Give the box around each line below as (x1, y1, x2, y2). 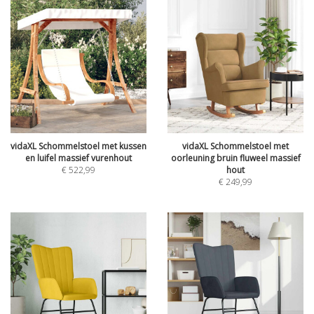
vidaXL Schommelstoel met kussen (11, 140, 146, 152)
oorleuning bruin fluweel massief (170, 152, 301, 164)
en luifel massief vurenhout (25, 152, 132, 164)
